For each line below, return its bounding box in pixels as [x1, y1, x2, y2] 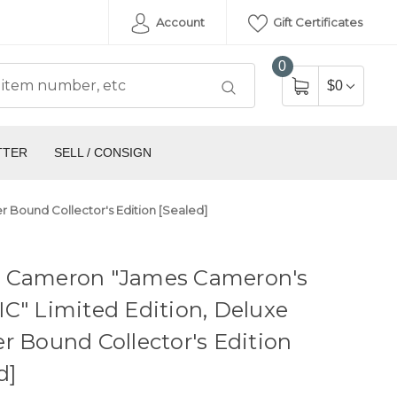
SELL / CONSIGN [53, 145, 152, 160]
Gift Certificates [270, 15, 362, 29]
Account [152, 15, 205, 29]
